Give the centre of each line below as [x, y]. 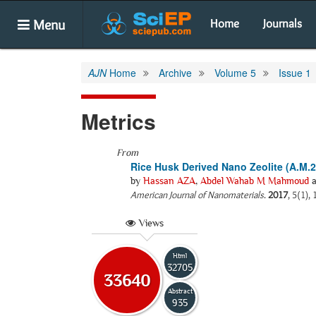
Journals [282, 23]
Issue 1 [295, 73]
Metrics [119, 121]
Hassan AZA [169, 181]
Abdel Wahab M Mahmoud [255, 181]
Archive [175, 73]
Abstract [180, 291]
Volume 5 [235, 73]
